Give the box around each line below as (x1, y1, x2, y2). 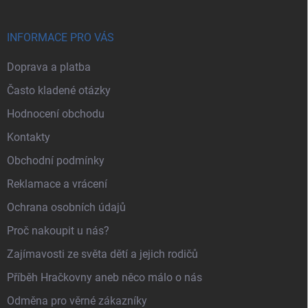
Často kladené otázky (7, 84, 111, 98)
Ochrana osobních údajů (7, 201, 126, 214)
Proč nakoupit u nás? (7, 224, 109, 238)
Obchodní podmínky (7, 154, 104, 168)
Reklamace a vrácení (7, 177, 107, 191)
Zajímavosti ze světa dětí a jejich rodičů (7, 247, 198, 261)
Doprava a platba (7, 60, 91, 74)
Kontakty (7, 131, 50, 144)
